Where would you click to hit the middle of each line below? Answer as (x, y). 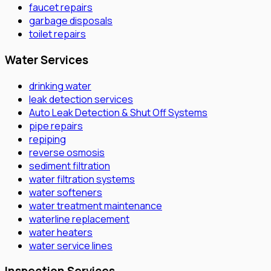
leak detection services (81, 99)
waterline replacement (79, 219)
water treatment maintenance (96, 205)
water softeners (66, 192)
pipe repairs (56, 126)
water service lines (71, 245)
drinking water (60, 86)
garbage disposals (71, 21)
